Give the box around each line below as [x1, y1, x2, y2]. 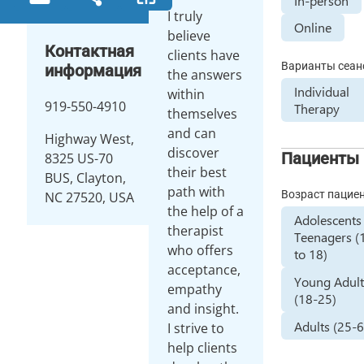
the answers [167, 66, 243, 84]
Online [294, 19, 332, 37]
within [167, 85, 206, 103]
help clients [167, 339, 238, 357]
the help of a [167, 202, 245, 220]
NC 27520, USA [44, 188, 134, 206]
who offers [167, 241, 234, 259]
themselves [167, 105, 238, 123]
